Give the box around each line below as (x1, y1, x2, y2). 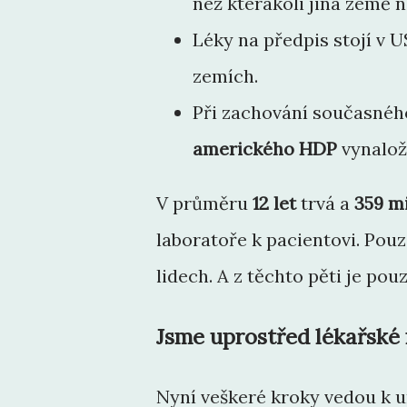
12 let (253, 191, 296, 214)
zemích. (193, 64, 258, 87)
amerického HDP (193, 136, 337, 160)
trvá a (296, 191, 354, 214)
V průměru (156, 191, 253, 214)
